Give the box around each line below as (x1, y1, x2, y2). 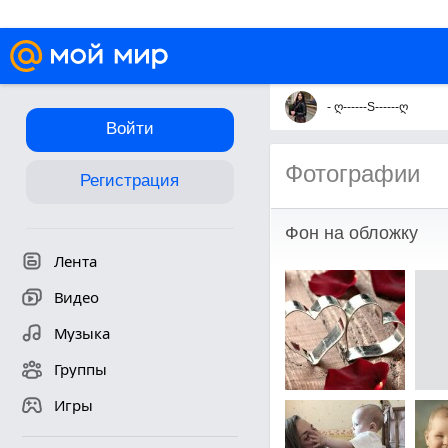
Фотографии (284, 160, 420, 187)
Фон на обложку (284, 223, 418, 243)
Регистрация (80, 171, 179, 190)
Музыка (53, 323, 110, 343)
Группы (53, 359, 107, 379)
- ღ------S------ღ (326, 100, 408, 114)
